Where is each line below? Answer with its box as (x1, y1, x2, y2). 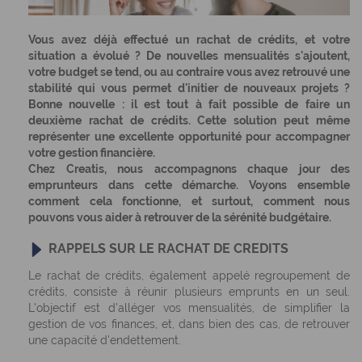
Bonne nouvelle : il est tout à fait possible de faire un (28, 98, 350, 111)
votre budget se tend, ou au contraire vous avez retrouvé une (28, 65, 350, 78)
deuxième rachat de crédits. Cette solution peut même (28, 114, 350, 127)
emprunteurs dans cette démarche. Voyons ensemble (28, 179, 350, 192)
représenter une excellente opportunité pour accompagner (28, 130, 350, 143)
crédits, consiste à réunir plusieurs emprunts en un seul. (28, 285, 350, 298)
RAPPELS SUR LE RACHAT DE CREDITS (48, 241, 288, 256)
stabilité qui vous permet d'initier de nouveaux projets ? (28, 82, 350, 95)
